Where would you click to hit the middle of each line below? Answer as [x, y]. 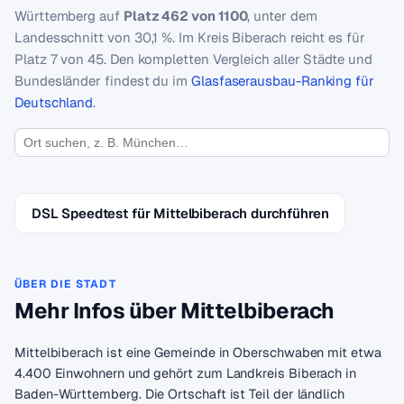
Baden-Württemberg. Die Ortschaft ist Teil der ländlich [179, 394]
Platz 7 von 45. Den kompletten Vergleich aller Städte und [193, 59]
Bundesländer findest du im [103, 81]
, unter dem [282, 16]
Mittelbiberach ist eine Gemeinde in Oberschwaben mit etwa [198, 352]
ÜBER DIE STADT [65, 284]
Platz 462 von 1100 [185, 16]
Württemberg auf [69, 16]
